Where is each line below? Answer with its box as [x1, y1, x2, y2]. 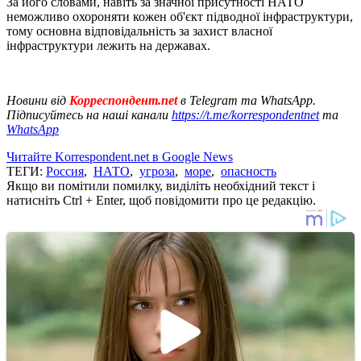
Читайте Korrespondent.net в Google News [6, 149, 233, 164]
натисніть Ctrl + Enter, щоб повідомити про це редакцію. [6, 193, 316, 207]
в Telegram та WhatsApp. [180, 93, 316, 107]
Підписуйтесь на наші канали [6, 107, 172, 122]
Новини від [6, 93, 66, 107]
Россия [46, 164, 84, 178]
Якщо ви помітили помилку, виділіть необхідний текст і [6, 178, 315, 193]
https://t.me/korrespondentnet [172, 107, 319, 122]
